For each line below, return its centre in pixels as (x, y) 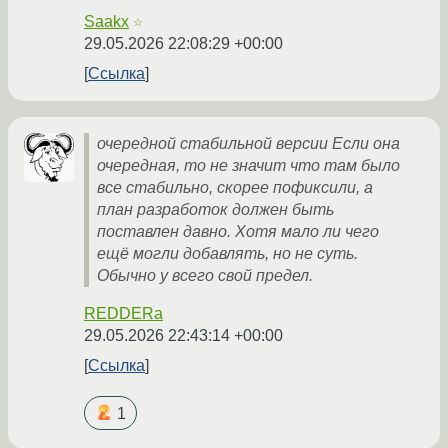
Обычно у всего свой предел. (205, 276)
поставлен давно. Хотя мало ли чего (238, 232)
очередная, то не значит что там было (248, 166)
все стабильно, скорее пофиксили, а (235, 188)
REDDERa (123, 314)
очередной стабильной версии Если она (248, 144)
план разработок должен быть (215, 210)
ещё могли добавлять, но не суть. (227, 254)
